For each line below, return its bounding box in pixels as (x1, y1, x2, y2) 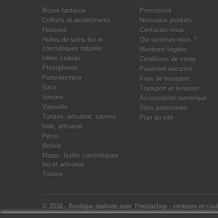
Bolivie (42, 142, 61, 149)
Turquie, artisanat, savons (42, 113, 116, 120)
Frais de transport (140, 75, 189, 82)
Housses (42, 26, 67, 34)
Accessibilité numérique (140, 94, 207, 102)
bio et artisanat (42, 161, 84, 168)
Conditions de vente (140, 55, 196, 63)
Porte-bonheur (42, 74, 82, 81)
